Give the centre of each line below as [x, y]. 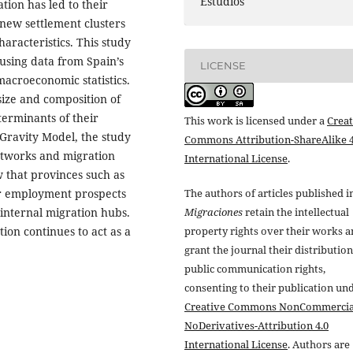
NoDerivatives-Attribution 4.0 [256, 325]
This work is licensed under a [256, 120]
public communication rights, [255, 269]
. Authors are [319, 344]
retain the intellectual [296, 212]
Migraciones [214, 212]
